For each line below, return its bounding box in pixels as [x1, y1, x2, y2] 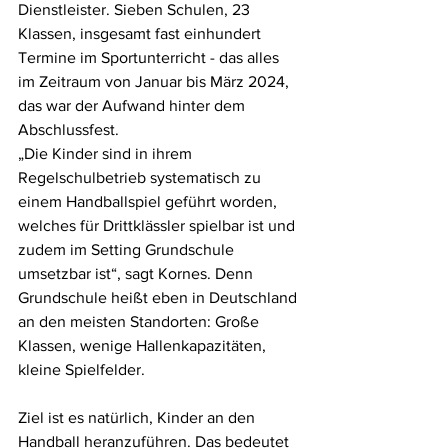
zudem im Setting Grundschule [18, 241, 238, 259]
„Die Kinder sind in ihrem [18, 145, 196, 163]
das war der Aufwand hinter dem [18, 97, 249, 115]
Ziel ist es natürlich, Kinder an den [18, 409, 259, 427]
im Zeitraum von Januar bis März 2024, [18, 73, 293, 91]
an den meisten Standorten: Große [18, 313, 263, 331]
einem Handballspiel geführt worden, [18, 193, 281, 211]
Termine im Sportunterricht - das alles [18, 49, 283, 67]
